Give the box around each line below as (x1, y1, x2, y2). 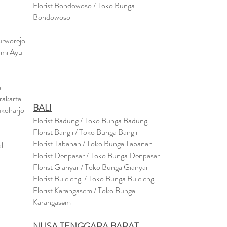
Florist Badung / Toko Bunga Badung (33, 115, 149, 126)
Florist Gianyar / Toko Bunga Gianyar (33, 161, 148, 173)
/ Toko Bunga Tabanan (83, 138, 153, 149)
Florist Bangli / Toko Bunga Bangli (33, 126, 137, 138)
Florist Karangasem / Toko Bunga (33, 184, 135, 196)
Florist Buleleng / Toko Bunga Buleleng (33, 173, 154, 184)
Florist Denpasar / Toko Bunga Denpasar (33, 149, 160, 161)
